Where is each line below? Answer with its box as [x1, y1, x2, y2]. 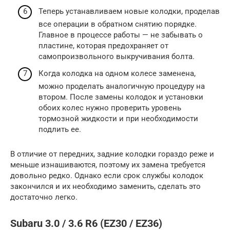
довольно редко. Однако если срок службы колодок [10, 171, 203, 181]
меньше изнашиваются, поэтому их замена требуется [10, 160, 205, 170]
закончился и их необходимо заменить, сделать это [10, 182, 201, 191]
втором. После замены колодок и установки [39, 92, 203, 102]
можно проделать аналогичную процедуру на [39, 82, 205, 91]
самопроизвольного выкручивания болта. [39, 51, 195, 61]
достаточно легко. [10, 193, 78, 202]
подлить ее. [39, 125, 81, 135]
